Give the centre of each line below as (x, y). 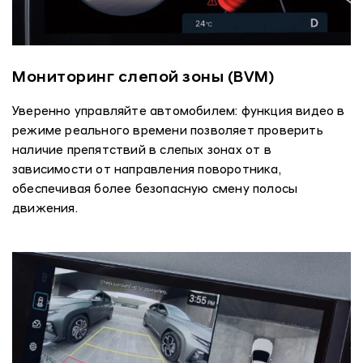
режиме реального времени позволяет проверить (168, 131)
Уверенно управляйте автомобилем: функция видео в (179, 112)
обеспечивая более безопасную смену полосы (155, 190)
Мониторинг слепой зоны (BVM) (143, 78)
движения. (45, 209)
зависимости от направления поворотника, (146, 170)
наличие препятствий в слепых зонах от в (142, 151)
